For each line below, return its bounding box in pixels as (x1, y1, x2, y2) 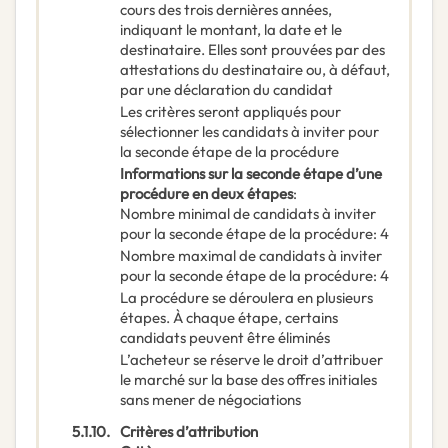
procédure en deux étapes (120, 184, 293, 204)
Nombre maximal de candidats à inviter (120, 246, 382, 266)
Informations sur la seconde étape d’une (120, 164, 382, 184)
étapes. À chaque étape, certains (120, 308, 338, 328)
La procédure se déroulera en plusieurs (120, 288, 373, 308)
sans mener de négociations (120, 390, 301, 410)
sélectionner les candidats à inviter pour (120, 122, 379, 142)
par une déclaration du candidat (120, 80, 333, 100)
